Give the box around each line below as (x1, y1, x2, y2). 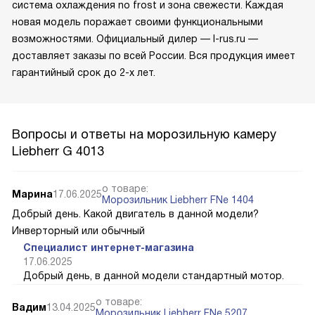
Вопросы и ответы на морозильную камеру (12, 127, 276, 141)
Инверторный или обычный (12, 224, 145, 236)
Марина (12, 188, 53, 200)
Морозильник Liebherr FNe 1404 (102, 193, 254, 205)
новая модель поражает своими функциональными (12, 15, 263, 27)
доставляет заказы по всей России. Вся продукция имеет (12, 49, 295, 61)
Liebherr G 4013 (12, 143, 104, 158)
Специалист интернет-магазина (23, 241, 194, 253)
